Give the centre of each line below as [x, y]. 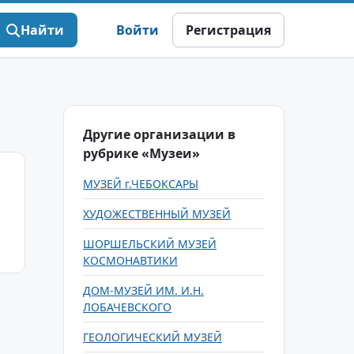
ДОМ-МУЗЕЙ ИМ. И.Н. [143, 290]
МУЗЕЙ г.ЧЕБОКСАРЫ [141, 184]
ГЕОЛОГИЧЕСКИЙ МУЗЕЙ [153, 337]
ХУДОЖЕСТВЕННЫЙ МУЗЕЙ [157, 214]
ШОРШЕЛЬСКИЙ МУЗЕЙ [150, 244]
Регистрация [228, 30]
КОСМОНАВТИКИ [130, 260]
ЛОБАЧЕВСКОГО [127, 307]
